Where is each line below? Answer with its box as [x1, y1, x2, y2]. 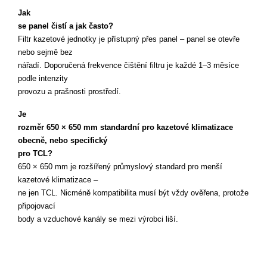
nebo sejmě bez [18, 48, 75, 57]
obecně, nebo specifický [18, 136, 110, 145]
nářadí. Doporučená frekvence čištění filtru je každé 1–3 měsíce [18, 61, 239, 70]
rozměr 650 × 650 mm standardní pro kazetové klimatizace [18, 123, 233, 132]
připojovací [18, 201, 58, 210]
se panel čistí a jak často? [18, 21, 113, 30]
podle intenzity [18, 74, 70, 83]
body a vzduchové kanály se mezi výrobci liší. [18, 215, 178, 223]
